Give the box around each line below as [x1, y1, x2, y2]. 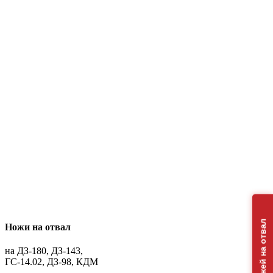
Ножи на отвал [5, 221, 71, 232]
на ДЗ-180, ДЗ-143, [5, 245, 83, 256]
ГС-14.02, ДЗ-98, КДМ [5, 256, 98, 267]
